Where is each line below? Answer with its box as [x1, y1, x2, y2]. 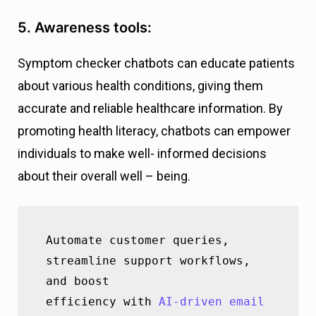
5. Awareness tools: [18, 19, 159, 36]
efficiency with [45, 294, 159, 308]
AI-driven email [158, 294, 265, 308]
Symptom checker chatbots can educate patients [18, 56, 295, 71]
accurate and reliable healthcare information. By [18, 101, 283, 116]
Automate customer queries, [45, 233, 229, 247]
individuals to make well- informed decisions [18, 146, 267, 161]
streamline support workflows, [45, 253, 250, 267]
